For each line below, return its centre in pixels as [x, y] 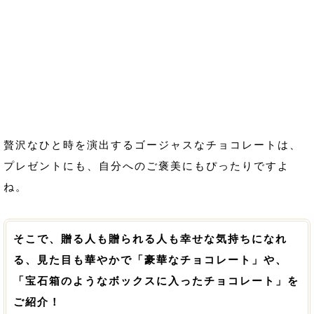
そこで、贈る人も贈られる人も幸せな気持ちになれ [150, 239]
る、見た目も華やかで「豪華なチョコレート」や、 [150, 260]
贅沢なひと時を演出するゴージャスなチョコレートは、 [152, 145]
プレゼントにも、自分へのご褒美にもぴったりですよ [146, 166]
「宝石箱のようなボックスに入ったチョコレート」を [156, 281]
